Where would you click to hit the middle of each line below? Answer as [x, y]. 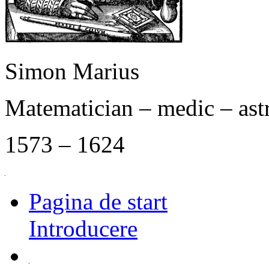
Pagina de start [98, 201]
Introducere [83, 228]
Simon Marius [72, 71]
